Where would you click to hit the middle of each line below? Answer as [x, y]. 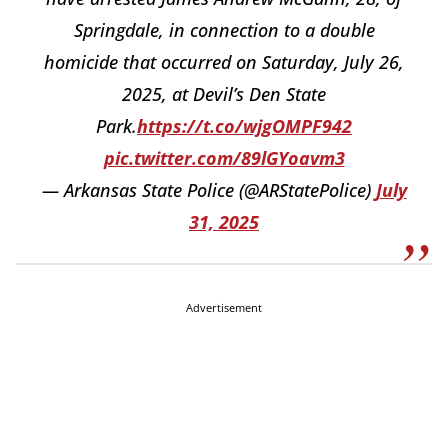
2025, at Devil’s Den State [224, 94]
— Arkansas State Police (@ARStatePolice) [208, 190]
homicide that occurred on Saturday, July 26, [224, 62]
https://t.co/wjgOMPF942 [244, 126]
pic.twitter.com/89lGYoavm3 [224, 158]
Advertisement [224, 308]
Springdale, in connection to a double [224, 30]
